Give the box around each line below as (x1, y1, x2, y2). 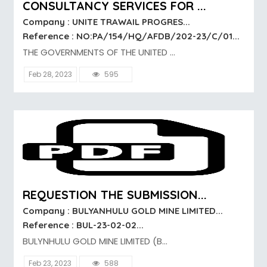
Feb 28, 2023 (28, 69, 72, 80)
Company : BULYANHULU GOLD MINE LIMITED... (22, 205, 223, 217)
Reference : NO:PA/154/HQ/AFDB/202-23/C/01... (22, 30, 240, 42)
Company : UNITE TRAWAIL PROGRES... (22, 16, 190, 28)
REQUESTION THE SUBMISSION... (22, 187, 207, 203)
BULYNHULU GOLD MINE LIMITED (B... (22, 235, 167, 248)
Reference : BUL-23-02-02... (22, 219, 144, 231)
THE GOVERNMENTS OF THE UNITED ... (22, 46, 175, 59)
